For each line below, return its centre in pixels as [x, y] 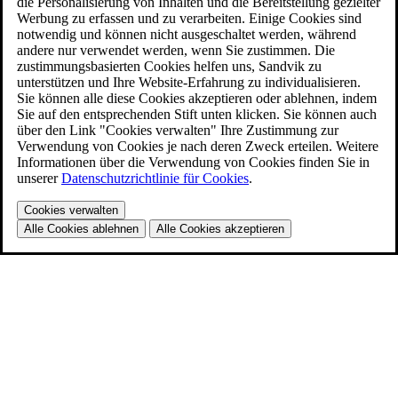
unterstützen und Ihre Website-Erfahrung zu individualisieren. [189, 83]
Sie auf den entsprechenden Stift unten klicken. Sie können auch [197, 115]
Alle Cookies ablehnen [81, 229]
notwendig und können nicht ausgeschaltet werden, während [187, 35]
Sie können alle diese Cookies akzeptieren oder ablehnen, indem [197, 99]
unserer [39, 179]
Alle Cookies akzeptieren [220, 229]
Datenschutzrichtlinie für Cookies [155, 179]
